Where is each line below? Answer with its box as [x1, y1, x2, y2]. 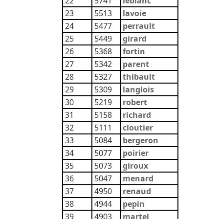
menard [123, 173, 153, 184]
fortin [123, 46, 145, 57]
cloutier [123, 122, 153, 133]
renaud [123, 186, 151, 197]
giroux [123, 160, 148, 171]
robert [123, 97, 147, 108]
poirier [123, 148, 149, 158]
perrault [123, 21, 155, 31]
